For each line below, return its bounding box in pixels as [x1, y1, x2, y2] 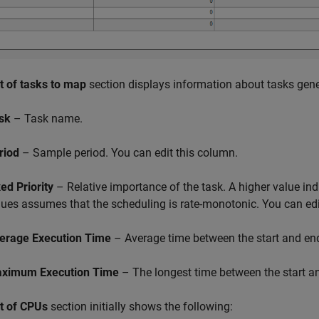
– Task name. [11, 112, 83, 126]
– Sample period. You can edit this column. [19, 146, 238, 160]
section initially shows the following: [48, 300, 233, 314]
